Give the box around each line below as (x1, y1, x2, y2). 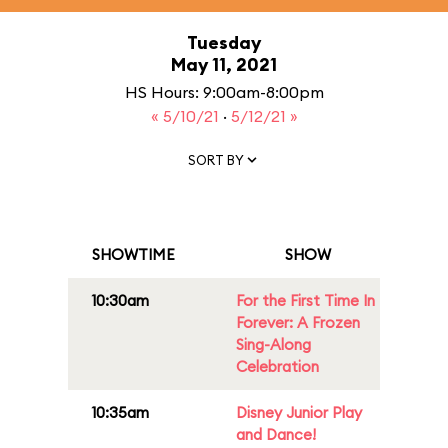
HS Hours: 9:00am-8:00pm (124, 82, 324, 102)
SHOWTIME (92, 245, 175, 264)
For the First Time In (236, 291, 375, 310)
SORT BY (188, 151, 244, 168)
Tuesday (187, 31, 261, 54)
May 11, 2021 (171, 53, 277, 76)
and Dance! (236, 425, 316, 444)
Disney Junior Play (236, 403, 362, 422)
